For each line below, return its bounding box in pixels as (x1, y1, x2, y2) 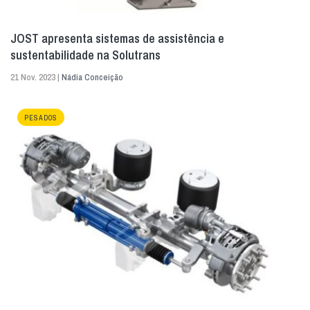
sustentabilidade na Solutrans (10, 46, 161, 64)
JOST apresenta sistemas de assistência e (10, 30, 224, 48)
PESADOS (24, 113, 57, 123)
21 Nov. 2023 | (10, 71, 62, 84)
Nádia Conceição (62, 71, 123, 84)
